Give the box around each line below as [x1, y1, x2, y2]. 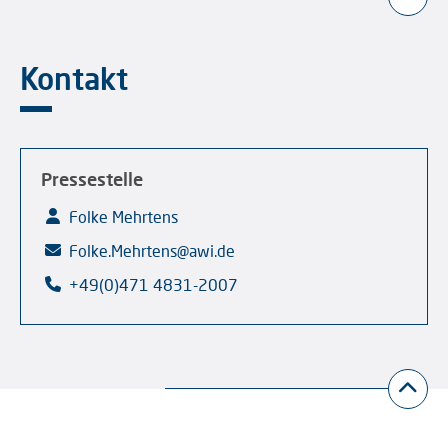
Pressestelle [41, 168, 143, 190]
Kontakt [20, 60, 128, 96]
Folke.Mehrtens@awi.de [69, 241, 235, 260]
